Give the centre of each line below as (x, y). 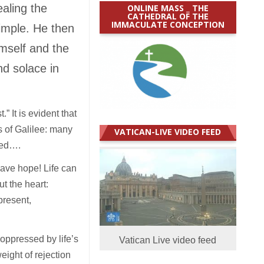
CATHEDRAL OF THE (168, 16)
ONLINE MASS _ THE (168, 8)
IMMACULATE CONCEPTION (168, 24)
